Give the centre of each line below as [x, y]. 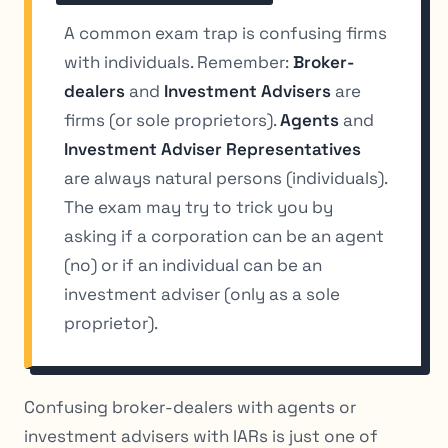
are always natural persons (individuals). [225, 178]
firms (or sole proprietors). [172, 120]
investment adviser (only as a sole [202, 294]
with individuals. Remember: [178, 62]
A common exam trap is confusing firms [225, 33]
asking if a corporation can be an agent [224, 236]
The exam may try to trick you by [198, 207]
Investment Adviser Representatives [212, 149]
